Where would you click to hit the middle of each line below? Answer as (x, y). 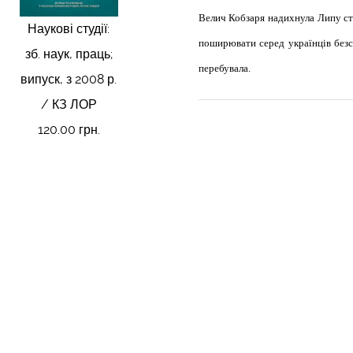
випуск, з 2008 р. (69, 79)
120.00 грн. (69, 129)
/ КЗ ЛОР (69, 104)
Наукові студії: (69, 28)
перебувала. (224, 68)
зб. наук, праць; (69, 54)
